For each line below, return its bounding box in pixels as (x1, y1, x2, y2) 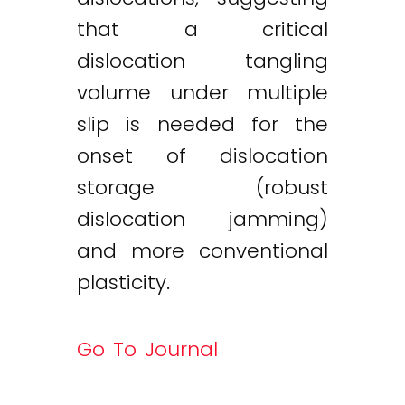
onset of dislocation (77, 142, 328, 170)
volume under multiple (77, 79, 328, 107)
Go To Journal (77, 334, 218, 363)
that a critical (77, 15, 328, 43)
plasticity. (77, 268, 170, 297)
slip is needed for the (77, 110, 328, 138)
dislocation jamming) (77, 205, 328, 233)
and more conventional (77, 237, 328, 265)
